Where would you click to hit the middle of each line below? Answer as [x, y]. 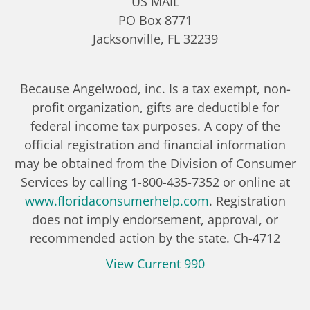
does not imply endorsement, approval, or [155, 219]
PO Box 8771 [155, 20]
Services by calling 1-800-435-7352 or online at [155, 182]
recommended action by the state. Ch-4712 [155, 238]
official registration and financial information [155, 144]
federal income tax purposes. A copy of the [155, 126]
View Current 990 [155, 263]
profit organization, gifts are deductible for [155, 107]
